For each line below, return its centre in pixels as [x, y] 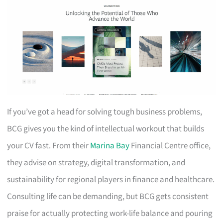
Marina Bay [110, 146]
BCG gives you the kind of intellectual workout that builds [106, 129]
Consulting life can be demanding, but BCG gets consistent [108, 196]
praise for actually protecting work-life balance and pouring [110, 213]
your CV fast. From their [49, 146]
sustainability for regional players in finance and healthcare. [111, 179]
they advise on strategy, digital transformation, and [96, 163]
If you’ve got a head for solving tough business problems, [105, 112]
